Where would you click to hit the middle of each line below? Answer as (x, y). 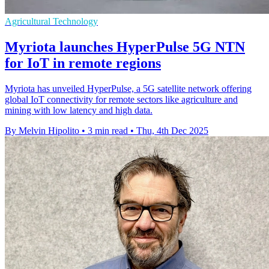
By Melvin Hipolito (42, 131)
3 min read (108, 131)
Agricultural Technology (51, 22)
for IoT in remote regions (83, 63)
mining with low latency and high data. (79, 110)
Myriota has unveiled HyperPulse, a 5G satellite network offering (128, 89)
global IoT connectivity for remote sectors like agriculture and (121, 100)
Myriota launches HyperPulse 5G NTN (125, 47)
